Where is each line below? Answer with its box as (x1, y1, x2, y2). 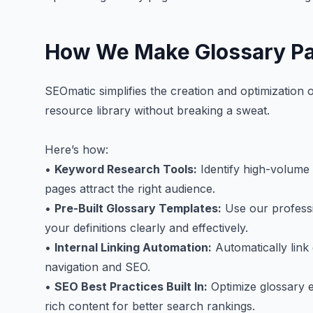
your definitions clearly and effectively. (45, 221, 248, 235)
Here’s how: (45, 143, 108, 156)
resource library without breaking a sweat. (45, 103, 270, 117)
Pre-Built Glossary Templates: (54, 201, 221, 215)
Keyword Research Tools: (54, 162, 197, 176)
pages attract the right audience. (45, 182, 215, 196)
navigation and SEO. (45, 260, 150, 274)
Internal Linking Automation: (54, 240, 212, 254)
